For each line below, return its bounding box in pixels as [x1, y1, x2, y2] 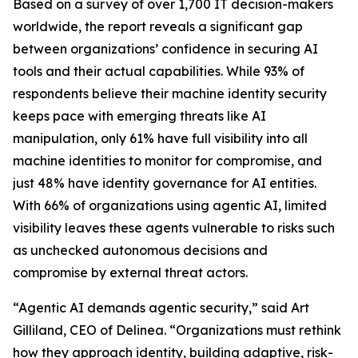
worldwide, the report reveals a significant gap [13, 18, 303, 34]
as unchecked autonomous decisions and [13, 242, 268, 258]
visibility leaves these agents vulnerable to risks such [13, 220, 335, 236]
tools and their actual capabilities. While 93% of [13, 63, 304, 79]
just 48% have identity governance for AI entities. [13, 175, 316, 191]
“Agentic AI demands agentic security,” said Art [13, 300, 309, 316]
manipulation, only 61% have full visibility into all [13, 130, 308, 146]
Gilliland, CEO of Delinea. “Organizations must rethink [13, 322, 341, 338]
